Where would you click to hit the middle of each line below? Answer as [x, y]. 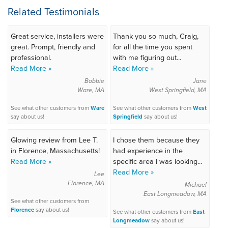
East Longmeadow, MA [175, 194]
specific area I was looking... [157, 161]
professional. [31, 57]
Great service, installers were [57, 36]
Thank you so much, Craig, [155, 36]
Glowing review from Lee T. [54, 140]
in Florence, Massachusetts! [55, 150]
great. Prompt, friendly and [53, 47]
